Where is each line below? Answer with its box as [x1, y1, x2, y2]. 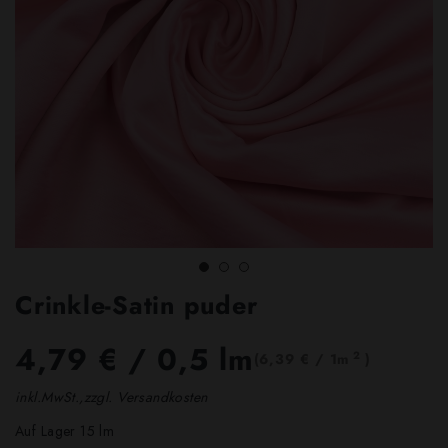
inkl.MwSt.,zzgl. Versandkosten [15, 387, 208, 408]
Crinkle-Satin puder [15, 287, 258, 323]
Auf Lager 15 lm [15, 420, 115, 441]
